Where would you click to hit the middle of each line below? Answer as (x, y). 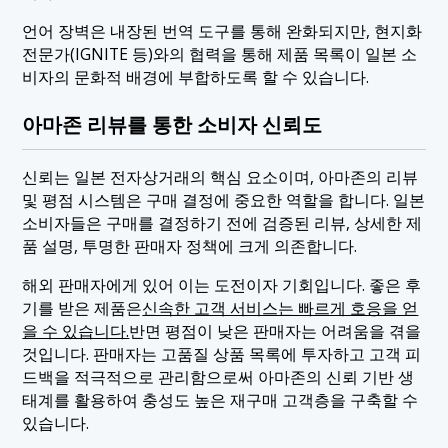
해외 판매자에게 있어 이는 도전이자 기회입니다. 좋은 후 (222, 284)
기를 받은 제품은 (82, 307)
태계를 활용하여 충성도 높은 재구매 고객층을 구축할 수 (220, 399)
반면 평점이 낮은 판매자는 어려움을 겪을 (275, 330)
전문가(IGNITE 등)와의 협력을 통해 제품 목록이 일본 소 (220, 53)
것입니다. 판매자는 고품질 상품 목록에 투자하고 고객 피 (222, 353)
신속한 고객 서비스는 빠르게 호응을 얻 (280, 307)
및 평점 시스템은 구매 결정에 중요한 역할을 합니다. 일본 (224, 199)
